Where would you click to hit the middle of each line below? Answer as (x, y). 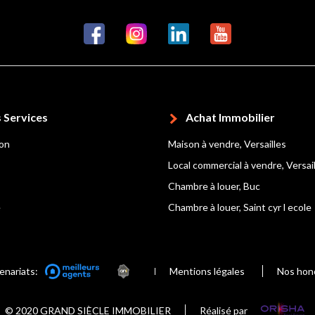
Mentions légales (207, 271)
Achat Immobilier (230, 117)
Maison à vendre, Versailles (227, 144)
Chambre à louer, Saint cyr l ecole (240, 207)
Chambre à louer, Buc (214, 186)
